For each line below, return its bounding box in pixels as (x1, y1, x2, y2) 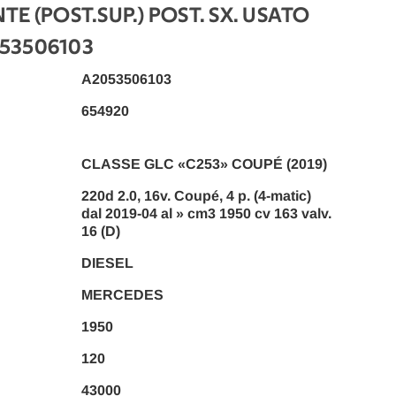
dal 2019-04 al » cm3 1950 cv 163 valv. (80, 206, 331, 222)
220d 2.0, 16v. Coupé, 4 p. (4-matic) (80, 188, 311, 204)
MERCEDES (80, 287, 164, 303)
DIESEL (80, 255, 133, 271)
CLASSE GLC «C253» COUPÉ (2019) (80, 156, 327, 172)
